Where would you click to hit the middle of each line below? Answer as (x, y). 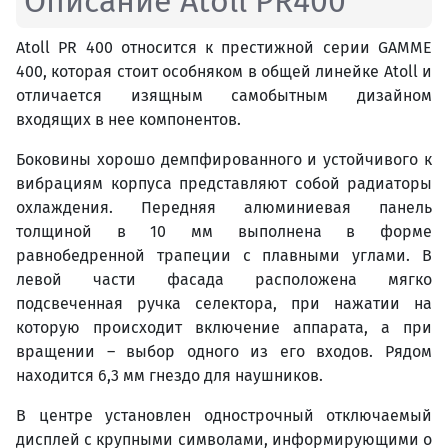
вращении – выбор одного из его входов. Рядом (224, 352)
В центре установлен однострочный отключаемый (224, 416)
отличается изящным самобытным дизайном (224, 96)
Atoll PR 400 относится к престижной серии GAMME (224, 48)
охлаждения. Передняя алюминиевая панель (224, 208)
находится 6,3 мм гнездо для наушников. (169, 376)
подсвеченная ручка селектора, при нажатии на (224, 304)
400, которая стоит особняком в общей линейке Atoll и (224, 72)
